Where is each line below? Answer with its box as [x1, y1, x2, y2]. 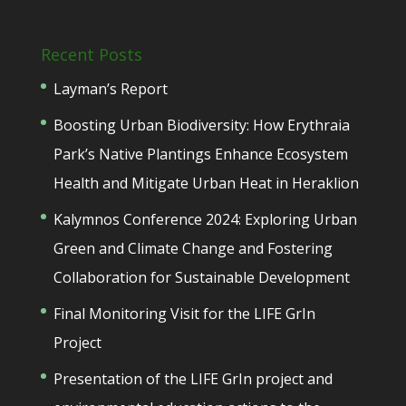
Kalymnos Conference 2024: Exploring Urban [53, 208, 357, 229]
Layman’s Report [53, 78, 168, 99]
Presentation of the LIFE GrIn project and [53, 368, 333, 389]
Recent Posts [40, 43, 142, 65]
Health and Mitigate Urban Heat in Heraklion [53, 172, 359, 193]
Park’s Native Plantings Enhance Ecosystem [53, 143, 348, 164]
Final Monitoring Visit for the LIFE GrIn [53, 303, 315, 324]
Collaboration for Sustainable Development [53, 266, 350, 287]
